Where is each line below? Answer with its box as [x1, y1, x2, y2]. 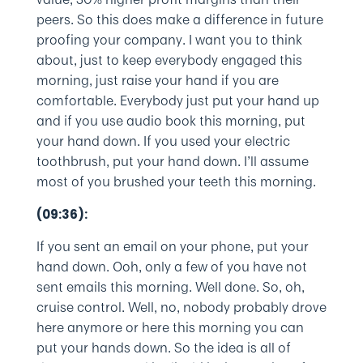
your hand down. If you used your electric [36, 131, 290, 151]
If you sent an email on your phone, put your [36, 237, 309, 256]
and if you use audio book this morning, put [36, 111, 305, 130]
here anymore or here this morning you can [36, 318, 304, 337]
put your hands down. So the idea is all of [36, 338, 291, 357]
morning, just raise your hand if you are [36, 70, 279, 90]
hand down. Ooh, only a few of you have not [36, 257, 307, 276]
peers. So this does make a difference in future [36, 10, 323, 29]
